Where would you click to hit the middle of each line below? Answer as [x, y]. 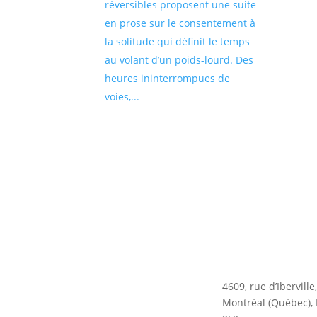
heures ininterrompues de [168, 79]
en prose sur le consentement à [180, 23]
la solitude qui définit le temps [178, 42]
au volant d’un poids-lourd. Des [179, 60]
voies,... [122, 97]
